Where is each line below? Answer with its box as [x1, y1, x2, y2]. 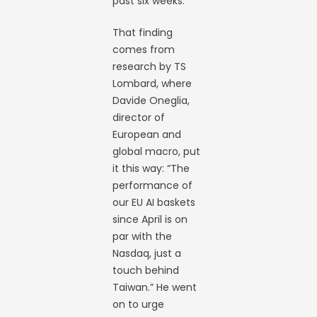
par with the [113, 229, 173, 243]
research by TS [113, 59, 187, 74]
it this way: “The [113, 161, 190, 175]
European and [113, 127, 182, 142]
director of [113, 110, 166, 125]
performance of [113, 178, 193, 192]
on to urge [113, 297, 165, 311]
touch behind [113, 263, 180, 277]
